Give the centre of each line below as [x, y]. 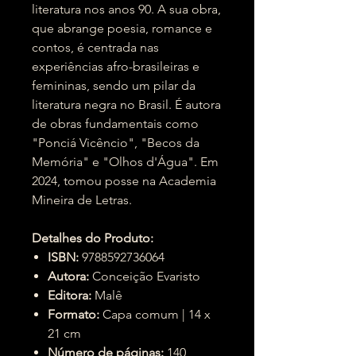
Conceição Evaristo [145, 276]
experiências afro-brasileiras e [116, 66]
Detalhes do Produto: [93, 238]
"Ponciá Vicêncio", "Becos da [116, 143]
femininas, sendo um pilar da [114, 85]
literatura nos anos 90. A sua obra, [126, 9]
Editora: [70, 295]
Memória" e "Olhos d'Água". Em [125, 162]
